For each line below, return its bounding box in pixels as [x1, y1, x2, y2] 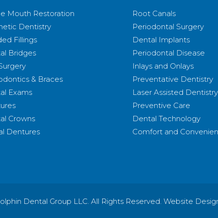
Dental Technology [132, 114, 200, 123]
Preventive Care [132, 101, 190, 110]
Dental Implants [132, 35, 190, 44]
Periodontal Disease [132, 48, 205, 57]
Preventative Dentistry [132, 74, 213, 84]
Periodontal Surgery [132, 22, 204, 31]
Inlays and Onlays [132, 61, 194, 71]
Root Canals [132, 9, 176, 18]
